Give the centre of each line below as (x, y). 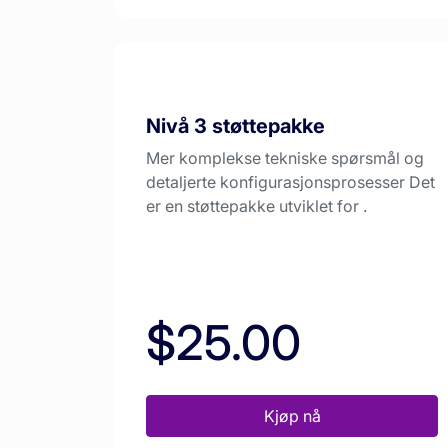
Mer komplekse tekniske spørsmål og (285, 158)
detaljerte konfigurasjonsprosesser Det (290, 182)
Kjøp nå (292, 416)
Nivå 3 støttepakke (235, 126)
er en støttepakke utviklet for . (256, 206)
